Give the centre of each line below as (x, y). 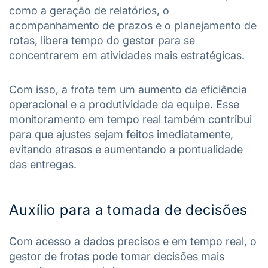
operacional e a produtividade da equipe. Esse (124, 104)
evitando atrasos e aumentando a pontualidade (126, 149)
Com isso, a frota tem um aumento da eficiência (128, 89)
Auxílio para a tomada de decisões (128, 209)
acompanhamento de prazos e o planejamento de (133, 25)
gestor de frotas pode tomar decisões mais (117, 256)
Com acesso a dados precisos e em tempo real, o (133, 241)
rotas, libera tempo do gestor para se (102, 40)
